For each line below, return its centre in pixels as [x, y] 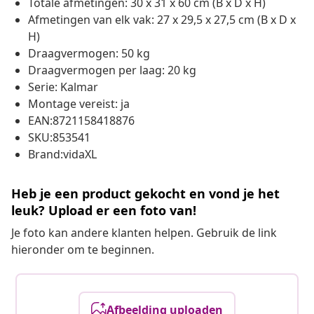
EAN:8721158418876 [81, 121]
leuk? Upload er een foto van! [104, 211]
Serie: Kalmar [63, 87]
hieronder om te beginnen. [83, 250]
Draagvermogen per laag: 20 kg [112, 70]
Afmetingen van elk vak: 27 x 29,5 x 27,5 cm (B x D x [162, 20]
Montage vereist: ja [79, 104]
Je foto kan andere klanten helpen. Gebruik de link [144, 233]
